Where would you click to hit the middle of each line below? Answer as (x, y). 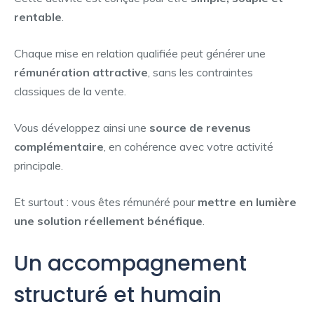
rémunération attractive (81, 72)
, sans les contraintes (200, 72)
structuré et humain (118, 295)
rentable (38, 16)
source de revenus (200, 127)
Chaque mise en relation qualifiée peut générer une (140, 53)
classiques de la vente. (70, 91)
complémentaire (59, 146)
